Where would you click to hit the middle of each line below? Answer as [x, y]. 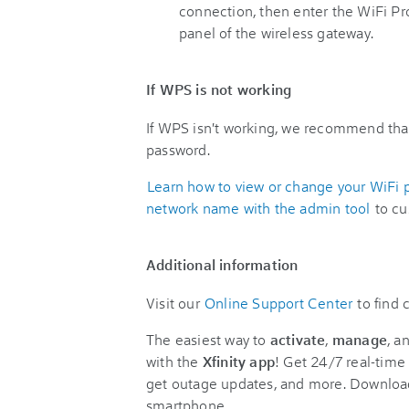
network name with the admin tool [258, 208]
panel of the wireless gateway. [276, 32]
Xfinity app [239, 361]
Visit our [175, 303]
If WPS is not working [219, 89]
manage [360, 339]
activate [298, 339]
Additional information [222, 264]
